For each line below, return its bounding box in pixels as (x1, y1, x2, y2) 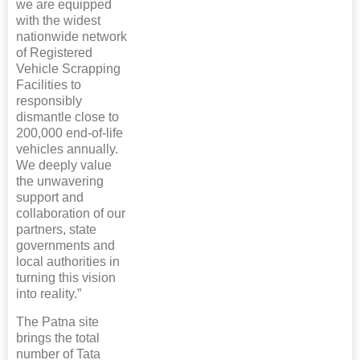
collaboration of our (16, 207, 125, 221)
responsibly (16, 94, 82, 108)
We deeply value (16, 158, 112, 173)
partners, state (16, 223, 96, 237)
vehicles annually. (16, 142, 118, 157)
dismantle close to (16, 110, 119, 125)
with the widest (16, 14, 100, 28)
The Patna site (16, 315, 99, 329)
